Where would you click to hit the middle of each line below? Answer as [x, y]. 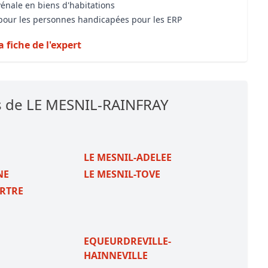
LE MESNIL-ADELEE [127, 157]
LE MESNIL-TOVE [122, 174]
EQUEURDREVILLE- [127, 241]
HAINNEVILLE [115, 255]
